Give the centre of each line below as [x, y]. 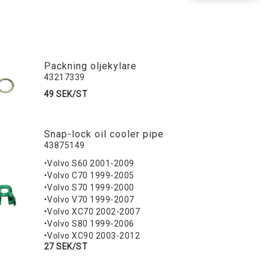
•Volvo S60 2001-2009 [89, 164]
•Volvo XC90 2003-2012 [92, 236]
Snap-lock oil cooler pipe [104, 134]
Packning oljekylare [90, 66]
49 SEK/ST [66, 94]
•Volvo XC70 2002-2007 [92, 212]
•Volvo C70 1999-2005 [89, 176]
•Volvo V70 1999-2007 [89, 200]
